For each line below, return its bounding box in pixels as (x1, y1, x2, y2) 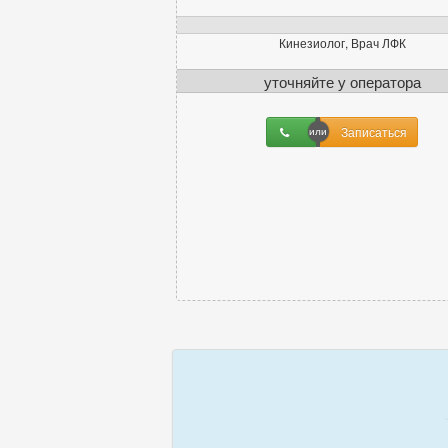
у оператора (333, 69, 421, 92)
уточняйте (263, 69, 334, 92)
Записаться (341, 122, 407, 140)
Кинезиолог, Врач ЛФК (278, 33, 406, 51)
